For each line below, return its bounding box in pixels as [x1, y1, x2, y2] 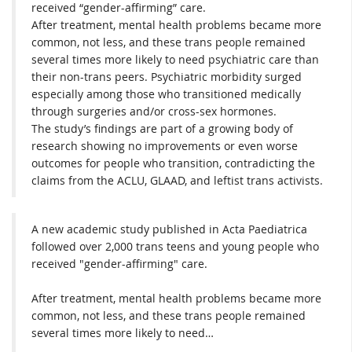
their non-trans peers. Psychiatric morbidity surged [31, 69, 302, 85]
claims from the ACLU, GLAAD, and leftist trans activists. [31, 173, 323, 189]
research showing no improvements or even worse [31, 138, 298, 154]
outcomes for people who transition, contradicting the [31, 156, 315, 171]
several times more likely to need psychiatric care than [31, 52, 319, 68]
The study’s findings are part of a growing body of [31, 121, 293, 137]
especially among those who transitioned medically [31, 86, 301, 102]
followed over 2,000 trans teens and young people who [31, 239, 319, 255]
